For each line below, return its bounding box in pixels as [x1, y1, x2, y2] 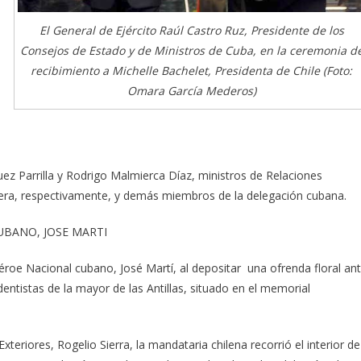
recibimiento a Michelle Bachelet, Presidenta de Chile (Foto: [31, 63, 352, 79]
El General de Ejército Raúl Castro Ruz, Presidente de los [39, 23, 344, 39]
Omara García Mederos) [127, 83, 256, 99]
